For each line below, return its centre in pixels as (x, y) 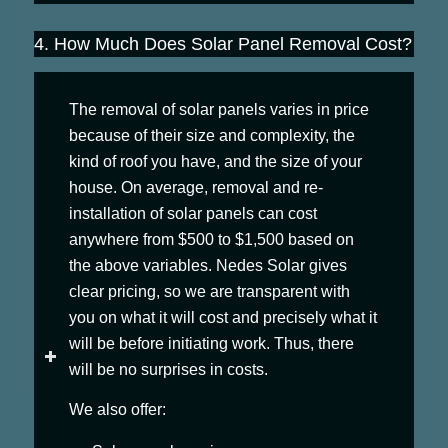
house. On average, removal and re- (195, 188)
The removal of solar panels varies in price (218, 110)
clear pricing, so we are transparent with (209, 292)
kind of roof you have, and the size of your (215, 162)
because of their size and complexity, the (211, 136)
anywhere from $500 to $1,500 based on (211, 240)
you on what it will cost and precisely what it (222, 318)
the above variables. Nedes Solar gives (207, 266)
